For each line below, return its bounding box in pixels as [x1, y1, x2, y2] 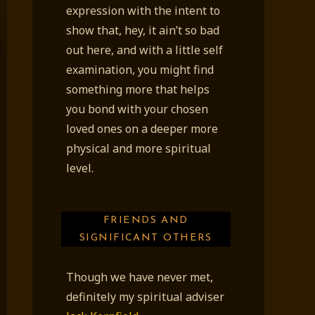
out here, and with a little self [66, 41, 223, 58]
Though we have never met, [66, 269, 213, 285]
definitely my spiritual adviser [66, 288, 224, 304]
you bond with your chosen [66, 101, 208, 117]
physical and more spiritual [66, 140, 211, 156]
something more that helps [66, 81, 210, 97]
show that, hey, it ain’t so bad [66, 22, 219, 38]
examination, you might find [66, 61, 214, 77]
